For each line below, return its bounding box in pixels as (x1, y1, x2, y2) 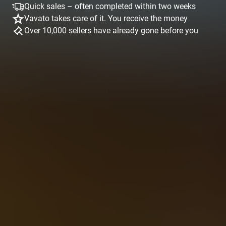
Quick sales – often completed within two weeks (24, 2, 196, 11)
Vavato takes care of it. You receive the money (24, 14, 188, 23)
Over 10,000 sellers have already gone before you (24, 26, 198, 35)
